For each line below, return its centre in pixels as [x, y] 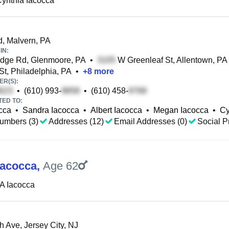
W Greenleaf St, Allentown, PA [171, 60]
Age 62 [61, 166]
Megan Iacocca [181, 110]
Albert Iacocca [116, 110]
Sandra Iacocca [51, 110]
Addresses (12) [76, 121]
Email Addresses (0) [151, 121]
